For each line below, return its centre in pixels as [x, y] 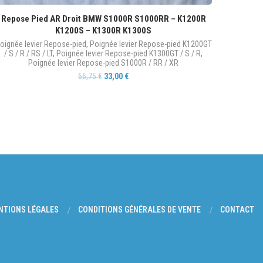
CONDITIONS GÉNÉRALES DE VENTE [140, 210]
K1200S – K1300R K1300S [103, 31]
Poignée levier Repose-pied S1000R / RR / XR [103, 63]
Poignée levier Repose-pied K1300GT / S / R [129, 53]
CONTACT [237, 210]
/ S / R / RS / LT [28, 53]
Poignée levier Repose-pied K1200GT [151, 44]
